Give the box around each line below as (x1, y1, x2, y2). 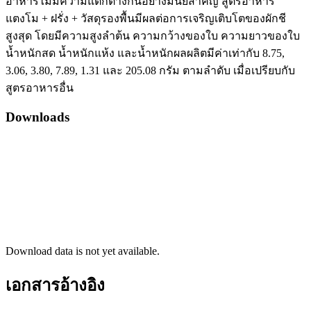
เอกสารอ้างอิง (6, 276, 105, 294)
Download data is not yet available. (6, 244, 160, 257)
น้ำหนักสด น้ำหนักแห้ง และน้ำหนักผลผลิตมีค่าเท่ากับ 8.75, (6, 47, 285, 60)
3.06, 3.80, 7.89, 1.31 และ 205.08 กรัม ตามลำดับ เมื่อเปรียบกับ (6, 65, 295, 77)
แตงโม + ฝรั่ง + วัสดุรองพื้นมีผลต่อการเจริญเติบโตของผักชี (6, 12, 286, 25)
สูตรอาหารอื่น (6, 82, 74, 94)
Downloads (6, 110, 69, 125)
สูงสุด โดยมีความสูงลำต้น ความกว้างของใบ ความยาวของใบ (6, 30, 300, 42)
